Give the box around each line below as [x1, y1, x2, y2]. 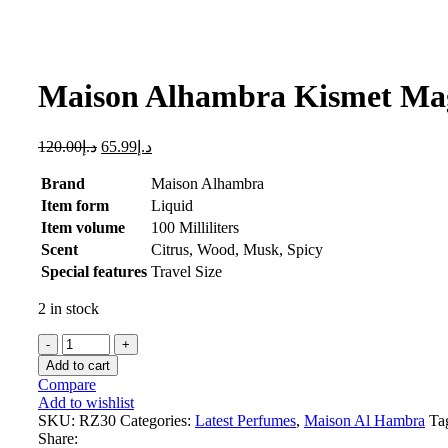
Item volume [41, 218, 125, 236]
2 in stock [38, 299, 99, 317]
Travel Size [151, 262, 222, 280]
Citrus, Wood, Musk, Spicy [151, 240, 323, 258]
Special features [41, 262, 147, 280]
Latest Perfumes [195, 411, 296, 429]
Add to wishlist [38, 393, 134, 411]
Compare [38, 375, 96, 393]
